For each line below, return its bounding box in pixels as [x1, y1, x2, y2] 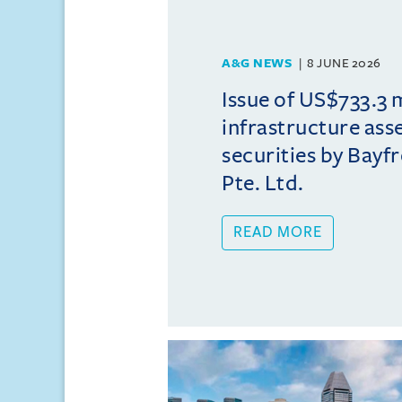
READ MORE [233, 224, 322, 240]
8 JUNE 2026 [307, 57, 381, 70]
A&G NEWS [222, 57, 292, 70]
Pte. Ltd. [222, 171, 304, 195]
